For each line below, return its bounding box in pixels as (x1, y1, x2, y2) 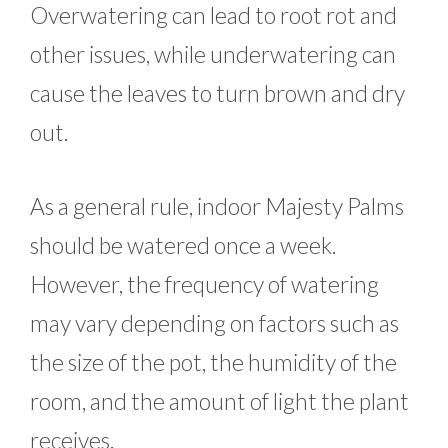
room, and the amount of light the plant (30, 386, 409, 415)
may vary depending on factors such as (30, 308, 399, 337)
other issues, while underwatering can (30, 40, 396, 69)
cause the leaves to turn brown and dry (30, 79, 405, 108)
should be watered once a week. (30, 230, 337, 259)
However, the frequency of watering (30, 269, 379, 298)
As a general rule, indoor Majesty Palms (30, 191, 404, 220)
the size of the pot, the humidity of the (30, 347, 397, 376)
